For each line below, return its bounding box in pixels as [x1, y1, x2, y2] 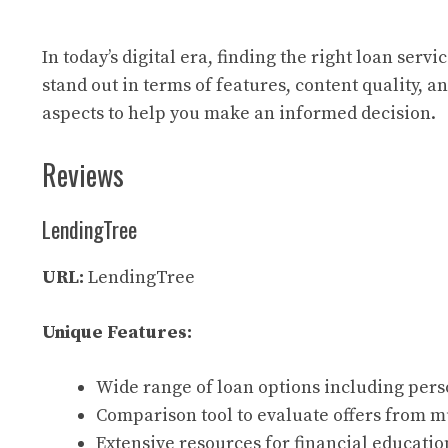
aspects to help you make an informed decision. [42, 102, 436, 125]
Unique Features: [42, 321, 192, 344]
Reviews [42, 154, 124, 195]
